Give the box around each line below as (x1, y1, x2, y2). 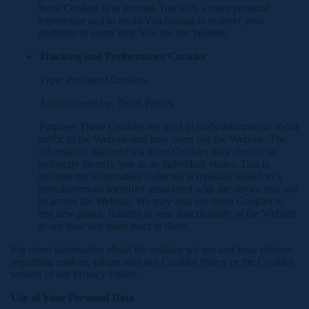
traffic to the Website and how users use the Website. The (39, 133, 287, 145)
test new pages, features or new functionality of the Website (39, 208, 297, 219)
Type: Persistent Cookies (39, 74, 146, 86)
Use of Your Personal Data (11, 292, 134, 303)
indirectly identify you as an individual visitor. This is (39, 158, 269, 170)
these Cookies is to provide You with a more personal (39, 2, 270, 14)
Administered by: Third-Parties (39, 97, 173, 109)
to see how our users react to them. (39, 220, 189, 232)
